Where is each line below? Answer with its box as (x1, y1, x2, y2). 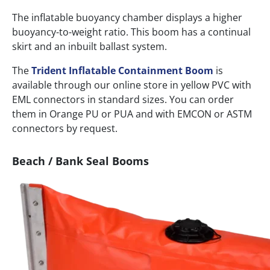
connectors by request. (12, 122, 118, 136)
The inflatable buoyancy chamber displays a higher (12, 11, 242, 25)
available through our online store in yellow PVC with (12, 78, 251, 92)
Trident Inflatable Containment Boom (31, 64, 213, 78)
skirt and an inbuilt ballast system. (12, 40, 167, 54)
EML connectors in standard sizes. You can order (12, 93, 234, 107)
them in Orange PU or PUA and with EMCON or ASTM (12, 107, 252, 121)
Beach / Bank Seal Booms (12, 154, 149, 169)
